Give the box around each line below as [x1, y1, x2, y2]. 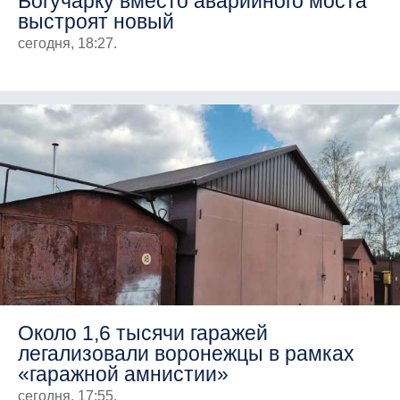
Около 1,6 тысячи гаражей [18, 321, 268, 345]
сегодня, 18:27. [18, 35, 117, 51]
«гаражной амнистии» [18, 362, 229, 386]
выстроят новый [18, 9, 174, 33]
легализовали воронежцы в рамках [18, 341, 354, 365]
